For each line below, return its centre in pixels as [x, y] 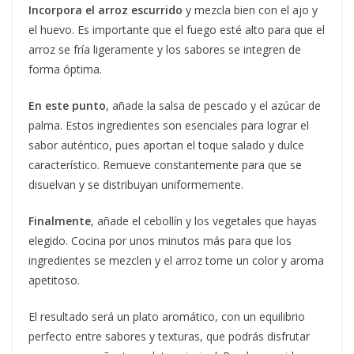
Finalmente [60, 221]
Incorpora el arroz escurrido [105, 10]
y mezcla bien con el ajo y [250, 10]
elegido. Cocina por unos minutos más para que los [160, 241]
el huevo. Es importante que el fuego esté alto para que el [177, 30]
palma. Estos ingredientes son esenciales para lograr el [169, 125]
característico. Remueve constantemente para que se [165, 165]
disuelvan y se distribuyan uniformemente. [136, 185]
